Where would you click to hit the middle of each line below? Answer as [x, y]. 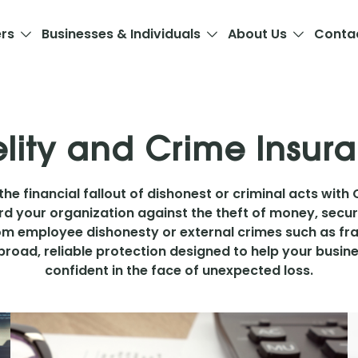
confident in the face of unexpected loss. [179, 270]
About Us [257, 34]
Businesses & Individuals [121, 34]
